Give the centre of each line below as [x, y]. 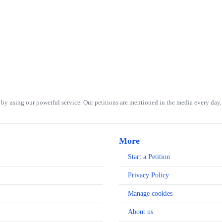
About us [140, 212]
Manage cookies [150, 194]
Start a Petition [149, 157]
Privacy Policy [148, 175]
